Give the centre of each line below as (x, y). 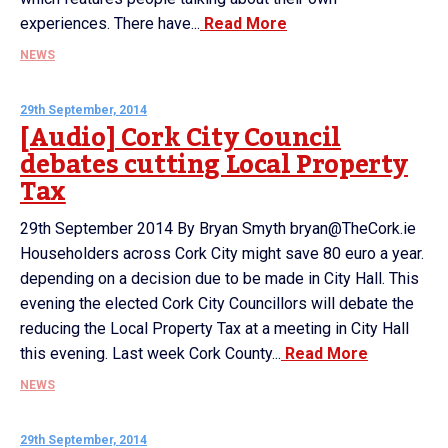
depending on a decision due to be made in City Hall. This (219, 278)
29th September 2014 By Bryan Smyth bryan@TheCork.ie (218, 228)
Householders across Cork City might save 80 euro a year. (222, 253)
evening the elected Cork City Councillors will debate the (217, 303)
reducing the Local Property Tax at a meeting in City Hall (214, 328)
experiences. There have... (110, 23)
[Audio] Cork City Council (181, 138)
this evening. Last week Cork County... (150, 353)
